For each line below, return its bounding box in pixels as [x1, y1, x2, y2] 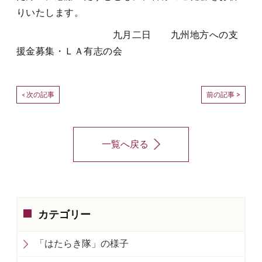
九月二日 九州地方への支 [16, 29, 239, 40]
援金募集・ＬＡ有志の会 [16, 46, 123, 57]
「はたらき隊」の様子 [35, 237, 129, 249]
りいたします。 [16, 7, 84, 18]
